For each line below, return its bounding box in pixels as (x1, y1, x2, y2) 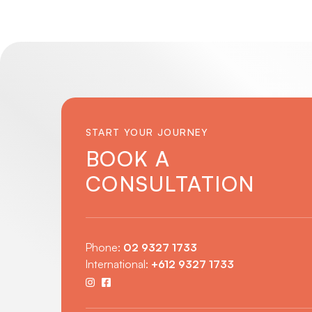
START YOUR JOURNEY (85, 126, 209, 139)
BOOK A (85, 146, 171, 172)
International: (85, 257, 151, 272)
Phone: (85, 240, 123, 255)
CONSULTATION (85, 171, 256, 197)
